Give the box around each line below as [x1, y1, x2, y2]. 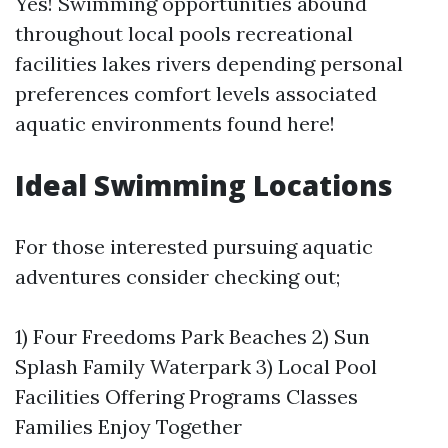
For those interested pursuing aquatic [15, 234, 373, 259]
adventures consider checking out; [15, 264, 340, 289]
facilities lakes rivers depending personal [15, 51, 403, 76]
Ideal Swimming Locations [15, 166, 393, 204]
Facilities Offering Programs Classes [15, 384, 358, 409]
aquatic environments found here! [15, 111, 335, 136]
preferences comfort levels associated [15, 81, 377, 106]
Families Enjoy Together [15, 414, 242, 439]
